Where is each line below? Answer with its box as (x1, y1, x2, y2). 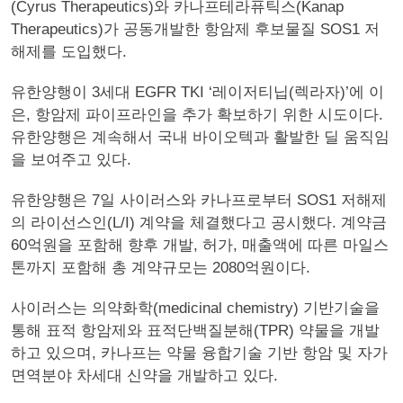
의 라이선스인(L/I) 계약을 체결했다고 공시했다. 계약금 (11, 214, 387, 231)
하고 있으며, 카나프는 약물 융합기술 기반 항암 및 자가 (11, 345, 388, 362)
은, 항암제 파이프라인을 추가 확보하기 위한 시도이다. (11, 106, 383, 123)
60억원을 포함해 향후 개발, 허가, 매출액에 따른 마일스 (11, 237, 389, 254)
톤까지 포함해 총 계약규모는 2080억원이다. (11, 259, 310, 276)
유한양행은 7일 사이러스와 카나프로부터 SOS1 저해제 (11, 192, 387, 209)
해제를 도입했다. (11, 43, 127, 60)
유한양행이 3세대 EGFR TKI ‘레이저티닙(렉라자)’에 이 (11, 84, 384, 101)
